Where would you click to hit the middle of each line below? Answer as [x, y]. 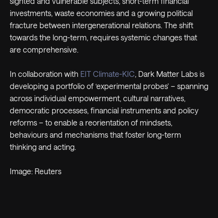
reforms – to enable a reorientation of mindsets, [91, 123]
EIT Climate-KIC [108, 74]
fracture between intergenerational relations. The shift [101, 25]
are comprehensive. [44, 50]
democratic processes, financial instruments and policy [104, 110]
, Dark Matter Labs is [170, 74]
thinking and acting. [43, 147]
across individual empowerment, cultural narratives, [98, 98]
